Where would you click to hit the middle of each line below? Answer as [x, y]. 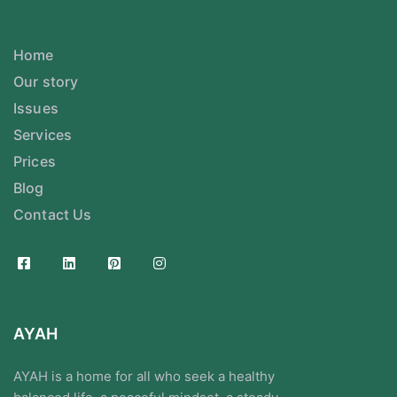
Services [43, 135]
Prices [35, 161]
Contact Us [53, 214]
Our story [46, 82]
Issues [36, 108]
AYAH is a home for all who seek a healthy [144, 376]
